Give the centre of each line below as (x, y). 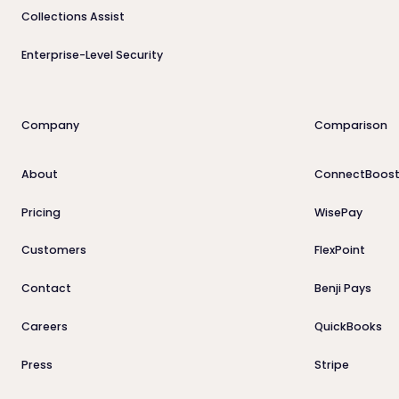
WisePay (338, 212)
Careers (44, 327)
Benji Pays (342, 289)
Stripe (331, 365)
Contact (46, 289)
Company (50, 125)
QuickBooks (348, 327)
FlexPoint (339, 250)
